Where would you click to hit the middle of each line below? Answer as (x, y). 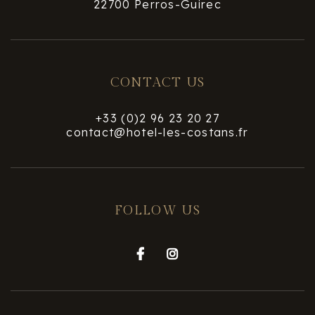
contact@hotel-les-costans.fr (157, 132)
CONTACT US (157, 82)
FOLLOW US (157, 210)
